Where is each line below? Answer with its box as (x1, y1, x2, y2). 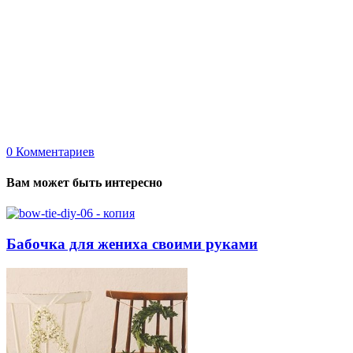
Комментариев (13, 144, 95, 158)
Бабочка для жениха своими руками (6, 235, 258, 252)
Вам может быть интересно (6, 175, 162, 189)
